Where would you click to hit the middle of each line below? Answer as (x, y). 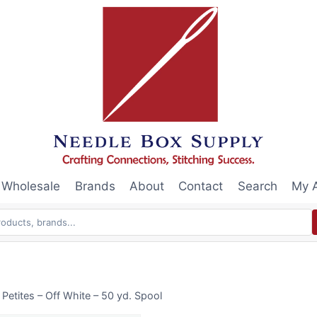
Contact (201, 186)
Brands (95, 186)
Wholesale (31, 186)
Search (257, 186)
